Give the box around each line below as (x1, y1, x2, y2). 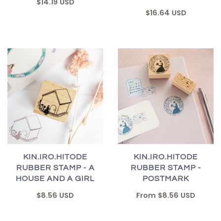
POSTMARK (143, 174, 189, 183)
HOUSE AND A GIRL (16, 174, 95, 183)
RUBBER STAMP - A (16, 163, 95, 172)
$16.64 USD (145, 7, 186, 18)
